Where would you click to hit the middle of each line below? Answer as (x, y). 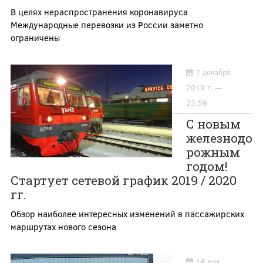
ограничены (35, 37)
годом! (206, 166)
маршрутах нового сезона (63, 226)
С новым (213, 124)
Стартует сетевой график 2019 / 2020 (123, 180)
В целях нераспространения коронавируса (99, 11)
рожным (213, 152)
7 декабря (213, 72)
